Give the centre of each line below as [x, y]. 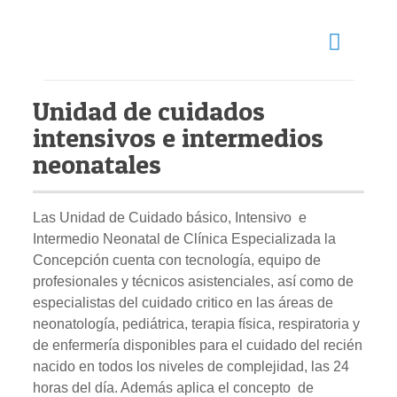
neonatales [97, 164]
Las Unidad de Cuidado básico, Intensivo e [170, 218]
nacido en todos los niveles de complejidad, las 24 [191, 366]
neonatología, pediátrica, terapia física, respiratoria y [197, 324]
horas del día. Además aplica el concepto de [174, 388]
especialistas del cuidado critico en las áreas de [183, 303]
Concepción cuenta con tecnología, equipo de [177, 260]
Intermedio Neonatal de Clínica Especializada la [185, 239]
